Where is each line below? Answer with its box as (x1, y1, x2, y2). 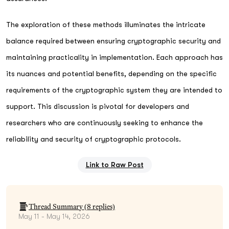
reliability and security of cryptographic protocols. (6, 134, 181, 143)
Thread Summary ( (29, 201, 87, 211)
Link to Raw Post (85, 160, 144, 169)
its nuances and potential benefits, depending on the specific (6, 69, 217, 78)
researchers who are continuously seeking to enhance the (6, 118, 203, 127)
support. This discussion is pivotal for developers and (6, 102, 189, 110)
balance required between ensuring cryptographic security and (6, 36, 221, 45)
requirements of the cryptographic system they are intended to (6, 85, 222, 94)
